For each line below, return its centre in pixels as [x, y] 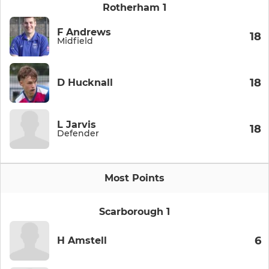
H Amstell [82, 241]
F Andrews [84, 32]
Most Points [134, 178]
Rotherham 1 [134, 8]
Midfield [75, 41]
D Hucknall [85, 83]
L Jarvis [77, 125]
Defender [78, 134]
